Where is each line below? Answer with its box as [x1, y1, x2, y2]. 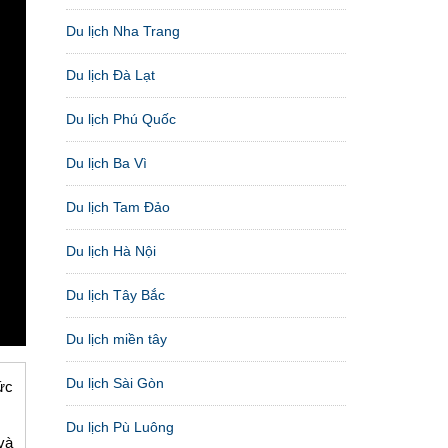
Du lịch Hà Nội [66, 242, 156, 259]
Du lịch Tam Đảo [66, 198, 170, 215]
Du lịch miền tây [66, 330, 167, 347]
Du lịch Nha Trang [66, 22, 180, 39]
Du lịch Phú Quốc [66, 110, 176, 127]
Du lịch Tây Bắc [66, 286, 165, 303]
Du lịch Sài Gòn [66, 374, 164, 391]
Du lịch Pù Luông [66, 418, 174, 435]
